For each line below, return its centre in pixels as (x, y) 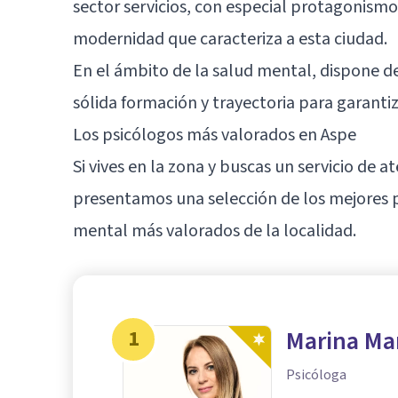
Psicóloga (316, 374)
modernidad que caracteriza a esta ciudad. (230, 39)
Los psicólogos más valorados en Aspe (215, 135)
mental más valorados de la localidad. (215, 231)
